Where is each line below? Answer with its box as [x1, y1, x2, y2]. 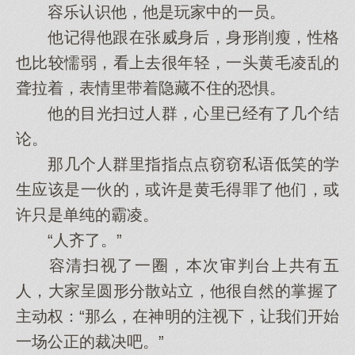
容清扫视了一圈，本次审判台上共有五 [16, 257, 339, 274]
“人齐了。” [16, 231, 122, 249]
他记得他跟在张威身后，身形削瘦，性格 [16, 29, 339, 46]
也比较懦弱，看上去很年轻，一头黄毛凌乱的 [16, 54, 339, 71]
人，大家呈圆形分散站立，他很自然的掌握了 [16, 282, 339, 300]
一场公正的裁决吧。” [16, 333, 164, 350]
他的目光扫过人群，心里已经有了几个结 [16, 105, 339, 122]
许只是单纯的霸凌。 [16, 206, 158, 223]
